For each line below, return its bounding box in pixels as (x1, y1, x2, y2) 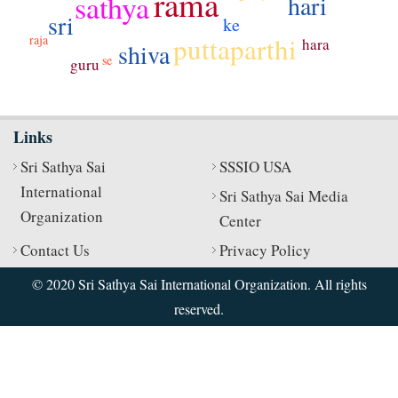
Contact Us (20, 240, 90, 261)
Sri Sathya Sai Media (219, 186, 348, 207)
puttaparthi (173, 29, 298, 68)
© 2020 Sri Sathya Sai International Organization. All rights (31, 275, 367, 294)
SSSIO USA (219, 156, 291, 178)
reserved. (174, 299, 224, 319)
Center (219, 211, 261, 232)
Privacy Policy (219, 240, 311, 261)
